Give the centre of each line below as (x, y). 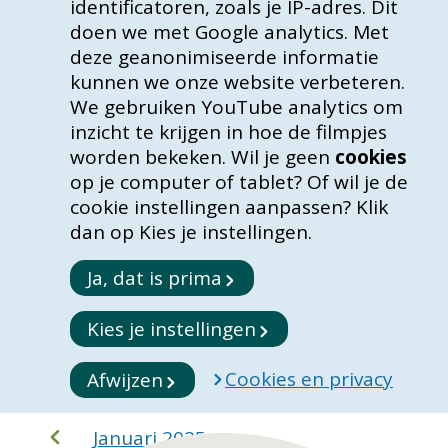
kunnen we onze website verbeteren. (237, 81)
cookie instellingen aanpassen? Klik (228, 206)
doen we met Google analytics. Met (229, 31)
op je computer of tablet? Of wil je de (238, 181)
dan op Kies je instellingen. (190, 231)
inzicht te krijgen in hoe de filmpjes (228, 131)
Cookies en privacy (308, 379)
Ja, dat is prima (154, 277)
